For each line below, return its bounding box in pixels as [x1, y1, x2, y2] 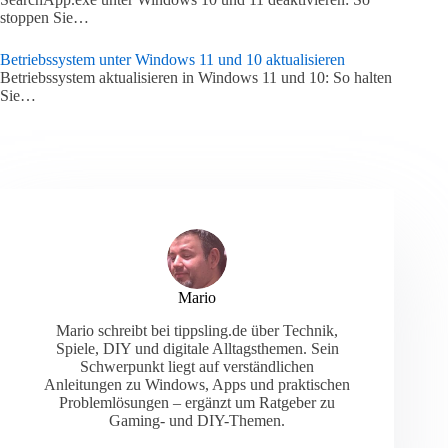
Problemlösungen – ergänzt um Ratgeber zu [59, 393, 336, 411]
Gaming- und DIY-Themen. [109, 411, 286, 429]
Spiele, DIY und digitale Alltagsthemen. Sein [55, 339, 339, 357]
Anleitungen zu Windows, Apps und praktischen [44, 375, 351, 393]
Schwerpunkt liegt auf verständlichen [80, 357, 315, 375]
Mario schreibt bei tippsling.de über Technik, [56, 321, 339, 339]
